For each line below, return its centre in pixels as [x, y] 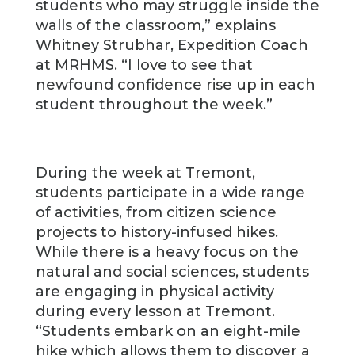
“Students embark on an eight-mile [168, 331]
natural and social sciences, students [172, 272]
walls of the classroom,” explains [155, 25]
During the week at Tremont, [145, 173]
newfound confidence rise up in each [175, 85]
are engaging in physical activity [155, 292]
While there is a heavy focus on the [167, 252]
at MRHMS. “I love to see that [144, 65]
